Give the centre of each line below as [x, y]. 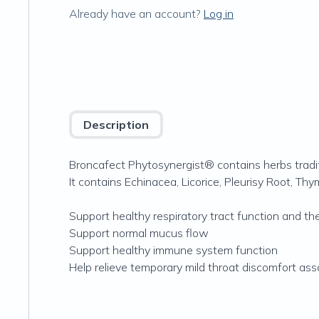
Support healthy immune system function [173, 250]
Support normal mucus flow [139, 233]
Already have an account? [135, 14]
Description [116, 125]
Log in [219, 14]
